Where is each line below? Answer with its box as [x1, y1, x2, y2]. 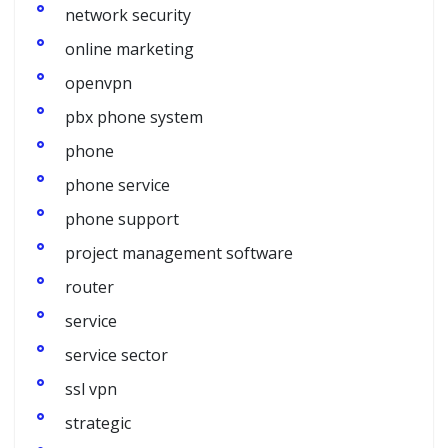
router [65, 276, 114, 298]
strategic [65, 412, 131, 434]
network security [65, 4, 191, 26]
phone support [65, 208, 179, 230]
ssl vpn [65, 378, 117, 400]
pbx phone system [65, 106, 203, 128]
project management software [65, 242, 293, 264]
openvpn [65, 72, 132, 94]
